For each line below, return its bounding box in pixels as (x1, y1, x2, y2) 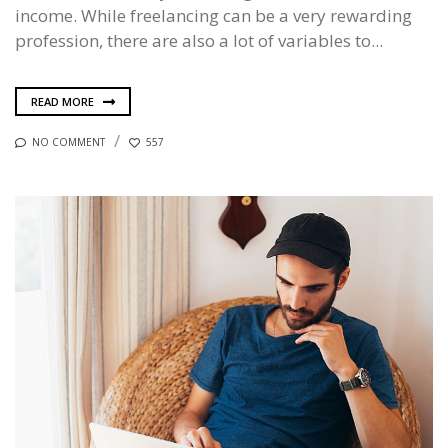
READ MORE (31, 93, 97, 109)
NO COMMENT (32, 134, 105, 149)
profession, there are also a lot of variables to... (15, 29, 383, 53)
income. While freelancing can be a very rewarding (15, 4, 412, 28)
